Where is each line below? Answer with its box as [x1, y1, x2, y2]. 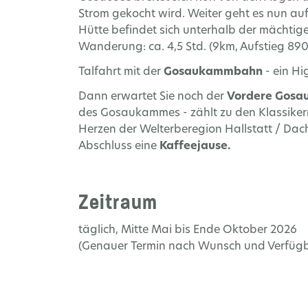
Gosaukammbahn [164, 67, 263, 78]
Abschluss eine [78, 141, 159, 153]
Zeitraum [78, 189, 158, 216]
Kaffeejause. [159, 141, 230, 153]
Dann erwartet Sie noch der [78, 91, 227, 103]
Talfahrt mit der [78, 67, 164, 78]
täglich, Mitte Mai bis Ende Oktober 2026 [78, 224, 297, 236]
